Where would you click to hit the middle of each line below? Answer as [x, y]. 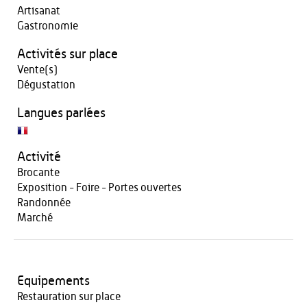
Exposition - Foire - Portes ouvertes [99, 188]
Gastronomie [48, 26]
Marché [35, 218]
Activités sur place [67, 54]
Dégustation [46, 85]
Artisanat [39, 11]
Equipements [53, 281]
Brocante [38, 173]
